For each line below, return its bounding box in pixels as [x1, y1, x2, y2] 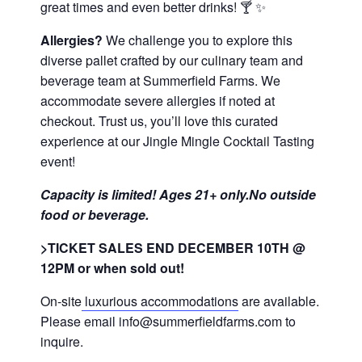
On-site [40, 292, 82, 310]
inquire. [40, 332, 83, 351]
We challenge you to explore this [106, 31, 293, 49]
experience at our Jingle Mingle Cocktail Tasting [40, 132, 314, 150]
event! [40, 152, 75, 170]
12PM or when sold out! [40, 259, 184, 277]
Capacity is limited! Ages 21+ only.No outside [40, 185, 316, 204]
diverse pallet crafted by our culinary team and [40, 51, 303, 69]
